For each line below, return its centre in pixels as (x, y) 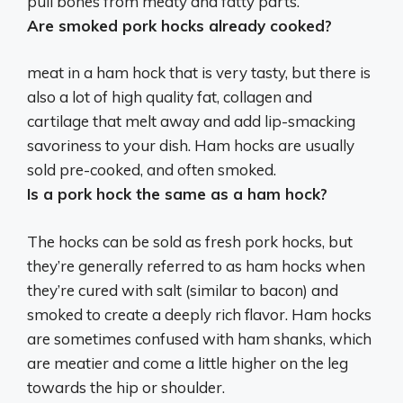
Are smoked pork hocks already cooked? (179, 25)
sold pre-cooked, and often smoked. (152, 170)
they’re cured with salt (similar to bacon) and (183, 290)
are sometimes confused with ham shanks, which (199, 338)
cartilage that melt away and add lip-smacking (191, 121)
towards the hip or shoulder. (126, 387)
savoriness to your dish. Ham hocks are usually (191, 146)
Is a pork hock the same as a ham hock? (177, 194)
